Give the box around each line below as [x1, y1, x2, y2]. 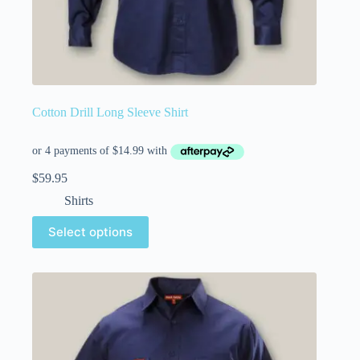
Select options [48, 224, 133, 240]
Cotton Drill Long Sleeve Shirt [32, 105, 188, 120]
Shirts [64, 193, 93, 207]
